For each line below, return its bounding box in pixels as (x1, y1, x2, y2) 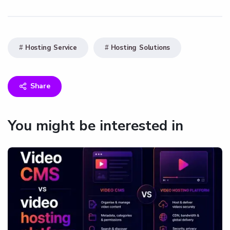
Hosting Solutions (110, 43, 170, 52)
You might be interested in (8, 116, 183, 136)
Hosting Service (25, 43, 77, 52)
